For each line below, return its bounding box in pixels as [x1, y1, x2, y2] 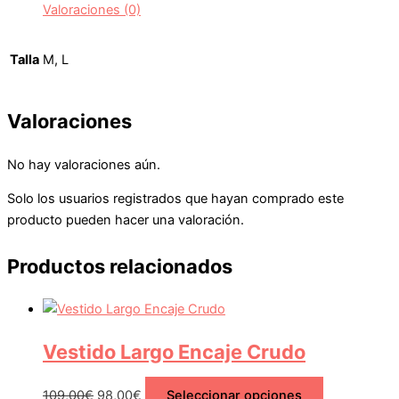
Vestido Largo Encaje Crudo [43, 340, 305, 364]
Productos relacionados [7, 255, 232, 279]
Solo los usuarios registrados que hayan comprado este [7, 191, 344, 208]
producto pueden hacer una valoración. [7, 212, 244, 229]
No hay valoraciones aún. [7, 156, 160, 173]
